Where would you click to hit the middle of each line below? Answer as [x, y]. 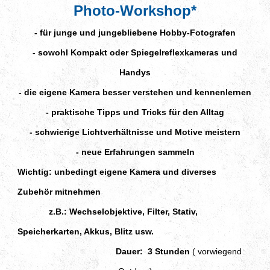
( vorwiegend [215, 251]
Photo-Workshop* [135, 10]
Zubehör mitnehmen [59, 191]
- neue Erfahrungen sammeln [135, 152]
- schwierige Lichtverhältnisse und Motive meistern [135, 132]
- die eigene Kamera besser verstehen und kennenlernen [135, 92]
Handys [135, 72]
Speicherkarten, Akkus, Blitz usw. [86, 231]
